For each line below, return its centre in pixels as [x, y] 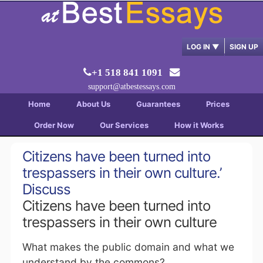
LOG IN [199, 47]
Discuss [46, 189]
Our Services [124, 125]
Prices [218, 104]
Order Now [54, 125]
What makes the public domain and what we [128, 247]
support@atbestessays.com [131, 87]
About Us [93, 104]
